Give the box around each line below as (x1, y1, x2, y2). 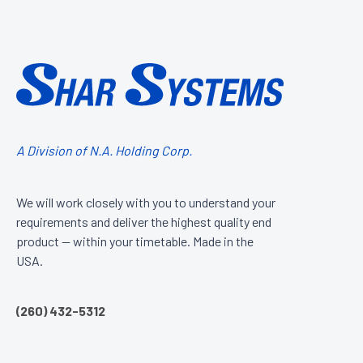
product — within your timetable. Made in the (16, 233, 254, 250)
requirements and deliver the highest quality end (16, 214, 271, 230)
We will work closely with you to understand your (16, 194, 275, 211)
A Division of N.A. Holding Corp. (16, 143, 192, 159)
